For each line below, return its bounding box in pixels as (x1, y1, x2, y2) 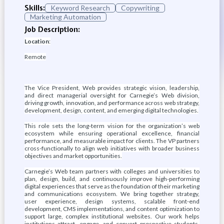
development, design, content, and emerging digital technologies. (24, 106, 198, 114)
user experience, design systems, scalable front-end (24, 197, 200, 205)
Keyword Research (50, 3, 110, 12)
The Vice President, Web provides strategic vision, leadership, (24, 84, 200, 91)
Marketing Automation (29, 12, 101, 21)
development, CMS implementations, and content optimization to (24, 205, 200, 212)
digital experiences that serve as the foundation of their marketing (24, 182, 200, 190)
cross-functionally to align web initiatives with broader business (24, 144, 200, 152)
